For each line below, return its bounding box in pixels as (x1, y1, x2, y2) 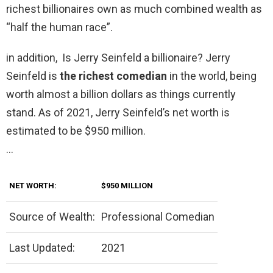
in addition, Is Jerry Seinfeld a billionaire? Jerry (6, 51, 230, 65)
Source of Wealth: (9, 210, 95, 224)
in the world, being (169, 69, 257, 83)
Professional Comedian (101, 210, 214, 224)
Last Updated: (9, 241, 75, 255)
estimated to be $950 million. (6, 124, 146, 138)
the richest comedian (60, 69, 169, 83)
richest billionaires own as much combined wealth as (6, 2, 262, 16)
